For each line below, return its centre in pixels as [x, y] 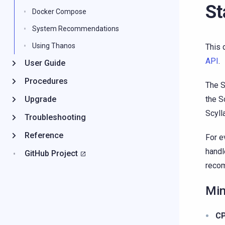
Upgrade [40, 99]
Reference [44, 135]
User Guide [45, 63]
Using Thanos [54, 46]
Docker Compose [59, 12]
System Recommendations [76, 29]
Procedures [46, 81]
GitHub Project [51, 153]
